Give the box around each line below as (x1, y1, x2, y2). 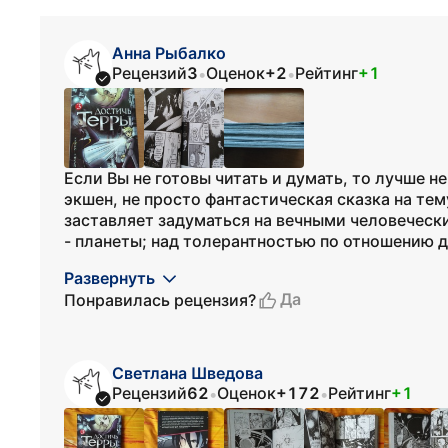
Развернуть (64, 268, 155, 288)
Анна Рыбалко (112, 43, 226, 63)
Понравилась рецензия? (64, 289, 256, 310)
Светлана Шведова (112, 363, 263, 383)
